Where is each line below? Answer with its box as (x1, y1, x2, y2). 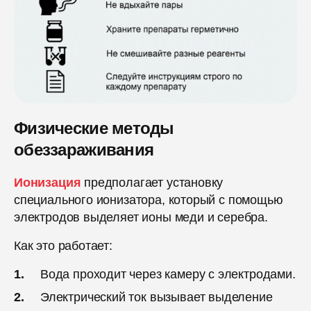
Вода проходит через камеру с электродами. (40, 267, 296, 281)
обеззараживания (14, 140, 154, 159)
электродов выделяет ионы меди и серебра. (14, 210, 268, 224)
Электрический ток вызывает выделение (40, 289, 273, 304)
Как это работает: (14, 238, 112, 253)
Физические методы (14, 118, 174, 137)
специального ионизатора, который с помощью (14, 192, 283, 207)
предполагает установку (81, 175, 224, 190)
